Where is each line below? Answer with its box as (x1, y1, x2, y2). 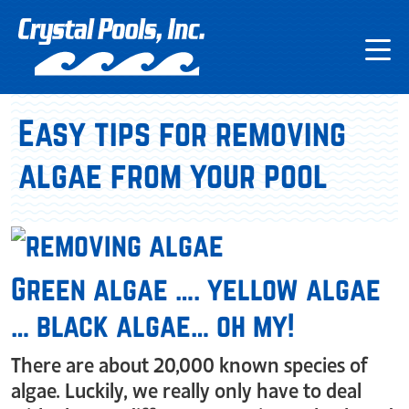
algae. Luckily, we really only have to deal (11, 374, 362, 404)
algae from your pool (18, 155, 328, 195)
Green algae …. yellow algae (11, 271, 381, 307)
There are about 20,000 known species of (11, 349, 368, 378)
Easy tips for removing (18, 113, 346, 153)
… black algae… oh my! (11, 308, 295, 343)
